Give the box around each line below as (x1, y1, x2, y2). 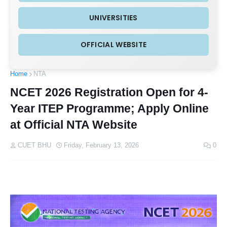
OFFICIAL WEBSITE (80, 40, 147, 50)
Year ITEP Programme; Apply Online (10, 102, 209, 115)
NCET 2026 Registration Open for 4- (10, 86, 208, 99)
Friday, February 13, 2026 (64, 141, 139, 149)
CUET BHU (18, 141, 51, 149)
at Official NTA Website (10, 118, 137, 131)
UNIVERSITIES (89, 13, 138, 23)
